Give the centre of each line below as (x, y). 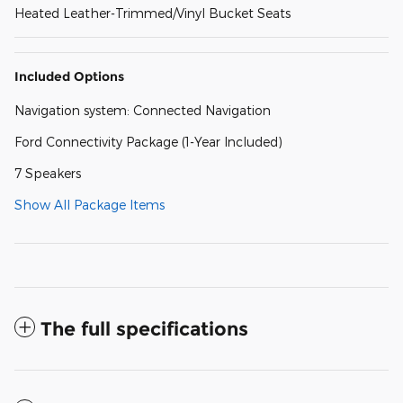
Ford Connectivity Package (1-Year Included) (148, 142)
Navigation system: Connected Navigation (143, 111)
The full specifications (144, 329)
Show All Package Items (90, 205)
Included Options (69, 77)
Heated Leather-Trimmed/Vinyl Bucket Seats (152, 13)
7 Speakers (48, 174)
